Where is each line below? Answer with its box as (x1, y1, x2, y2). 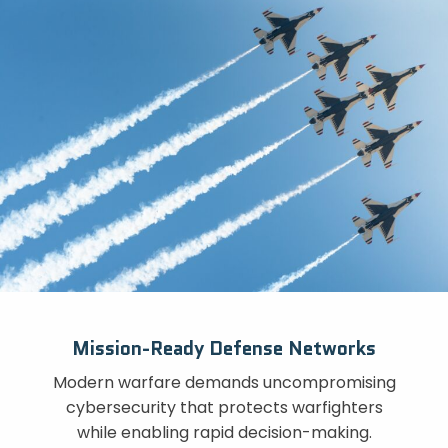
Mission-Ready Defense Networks (72, 334, 376, 362)
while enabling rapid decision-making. (76, 421, 372, 445)
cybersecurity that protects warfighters (65, 396, 383, 420)
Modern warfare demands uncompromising (52, 371, 396, 395)
